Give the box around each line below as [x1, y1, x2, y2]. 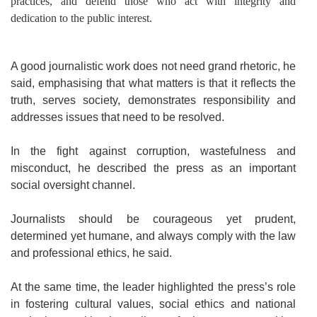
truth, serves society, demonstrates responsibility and [11, 93, 296, 106]
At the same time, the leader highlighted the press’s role [11, 280, 296, 293]
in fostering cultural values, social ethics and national [11, 297, 296, 310]
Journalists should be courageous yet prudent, [11, 212, 296, 225]
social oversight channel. [11, 178, 135, 191]
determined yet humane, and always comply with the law [11, 229, 296, 242]
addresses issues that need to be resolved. [11, 110, 224, 123]
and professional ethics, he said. [11, 246, 172, 259]
